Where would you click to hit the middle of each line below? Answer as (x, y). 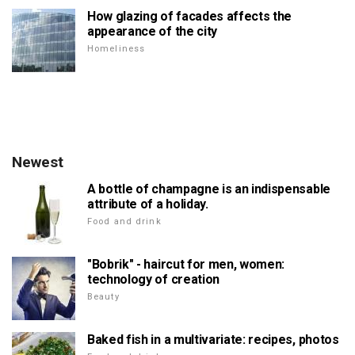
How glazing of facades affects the (190, 17)
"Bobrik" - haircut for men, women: (186, 265)
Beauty (103, 297)
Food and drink (124, 222)
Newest (38, 162)
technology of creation (153, 280)
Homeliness (116, 49)
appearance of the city (152, 32)
